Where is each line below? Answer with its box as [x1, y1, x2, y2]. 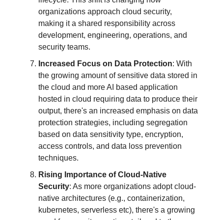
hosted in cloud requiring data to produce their [38, 94, 197, 103]
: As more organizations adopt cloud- [69, 182, 196, 191]
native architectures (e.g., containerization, [38, 193, 185, 202]
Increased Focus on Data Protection [38, 59, 172, 68]
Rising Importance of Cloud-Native [38, 170, 166, 179]
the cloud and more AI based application [38, 82, 178, 91]
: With [172, 59, 192, 68]
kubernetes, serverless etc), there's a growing [38, 205, 195, 214]
